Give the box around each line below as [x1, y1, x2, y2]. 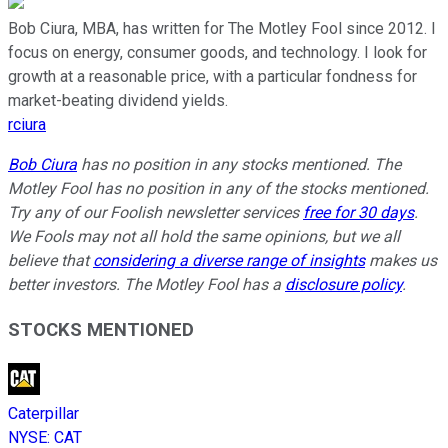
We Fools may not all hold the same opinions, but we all [8, 227, 400, 247]
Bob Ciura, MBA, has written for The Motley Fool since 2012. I [8, 19, 436, 39]
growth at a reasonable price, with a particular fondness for [8, 67, 417, 87]
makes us [365, 251, 437, 271]
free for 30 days [303, 203, 414, 223]
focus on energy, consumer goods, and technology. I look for [8, 43, 427, 63]
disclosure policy [285, 275, 402, 295]
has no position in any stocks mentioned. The [77, 155, 401, 175]
